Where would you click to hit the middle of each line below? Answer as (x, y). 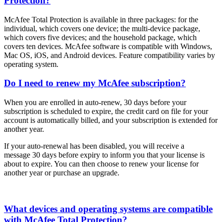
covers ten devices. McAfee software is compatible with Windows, (108, 46)
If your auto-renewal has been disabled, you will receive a (94, 146)
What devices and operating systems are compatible (108, 209)
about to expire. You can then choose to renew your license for (101, 164)
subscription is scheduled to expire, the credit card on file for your (106, 111)
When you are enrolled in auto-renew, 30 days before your (95, 103)
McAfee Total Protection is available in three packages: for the (101, 19)
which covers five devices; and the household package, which (100, 37)
